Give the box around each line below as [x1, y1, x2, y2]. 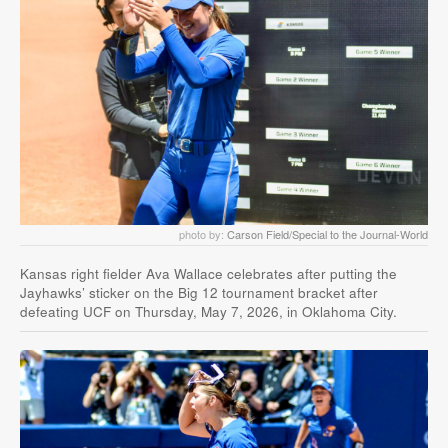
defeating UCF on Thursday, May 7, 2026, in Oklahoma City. [20, 301, 397, 321]
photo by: [179, 225, 227, 242]
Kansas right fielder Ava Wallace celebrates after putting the [20, 263, 397, 283]
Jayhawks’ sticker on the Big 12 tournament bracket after [20, 282, 378, 302]
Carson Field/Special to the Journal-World [227, 225, 428, 242]
